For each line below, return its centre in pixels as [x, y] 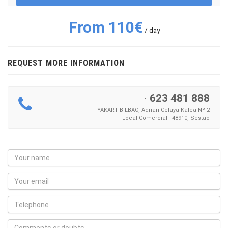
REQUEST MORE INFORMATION [66, 63]
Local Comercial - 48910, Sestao [166, 118]
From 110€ [106, 27]
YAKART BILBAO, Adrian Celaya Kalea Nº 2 [153, 110]
